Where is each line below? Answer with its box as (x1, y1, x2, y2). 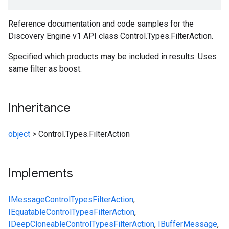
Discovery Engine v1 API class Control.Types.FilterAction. (8, 31, 213, 41)
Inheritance (8, 100, 71, 116)
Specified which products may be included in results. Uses (8, 52, 217, 61)
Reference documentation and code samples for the (8, 19, 194, 29)
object (8, 129, 30, 139)
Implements (8, 166, 73, 181)
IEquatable (8, 207, 46, 217)
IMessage (8, 195, 45, 204)
